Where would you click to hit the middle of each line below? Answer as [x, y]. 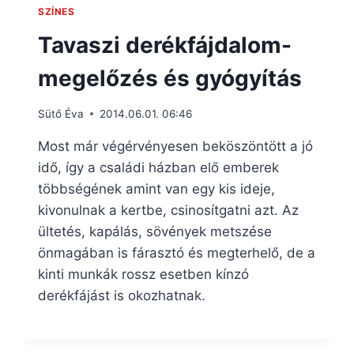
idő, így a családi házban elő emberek [158, 167]
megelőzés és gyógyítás [170, 79]
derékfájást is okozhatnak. [122, 295]
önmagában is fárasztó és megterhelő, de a [177, 252]
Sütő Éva [61, 113]
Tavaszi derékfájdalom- [165, 45]
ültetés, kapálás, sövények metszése [155, 231]
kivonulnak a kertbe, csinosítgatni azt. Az [168, 210]
